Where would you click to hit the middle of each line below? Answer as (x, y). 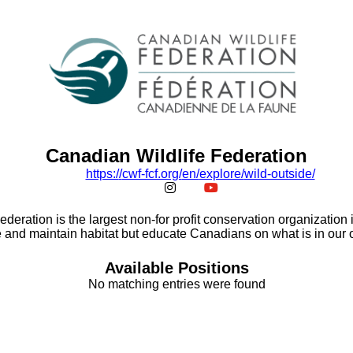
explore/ (221, 174)
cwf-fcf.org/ (152, 174)
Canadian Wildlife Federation (176, 156)
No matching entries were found (176, 284)
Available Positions (176, 268)
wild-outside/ (279, 174)
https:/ (102, 174)
